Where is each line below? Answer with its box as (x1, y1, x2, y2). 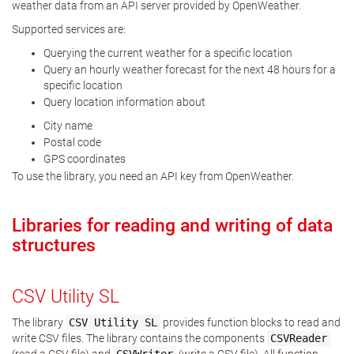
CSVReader (270, 332, 327, 345)
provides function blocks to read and (160, 316, 341, 329)
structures (12, 235, 96, 256)
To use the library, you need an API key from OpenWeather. (12, 170, 294, 183)
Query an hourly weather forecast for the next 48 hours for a (43, 63, 336, 76)
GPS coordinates (43, 153, 126, 165)
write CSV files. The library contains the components (12, 332, 267, 345)
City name (43, 119, 92, 132)
